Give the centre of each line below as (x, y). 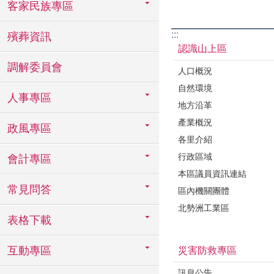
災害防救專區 (207, 250)
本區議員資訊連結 (212, 173)
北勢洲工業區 (204, 208)
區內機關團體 (204, 191)
